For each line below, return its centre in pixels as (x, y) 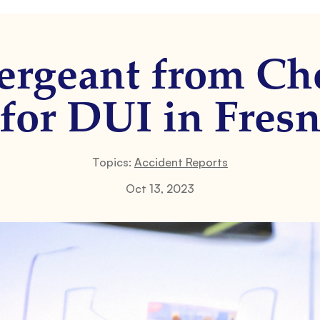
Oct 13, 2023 (160, 189)
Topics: (113, 162)
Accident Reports (181, 162)
